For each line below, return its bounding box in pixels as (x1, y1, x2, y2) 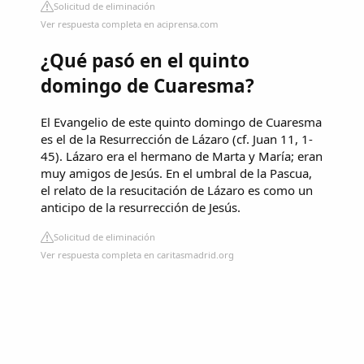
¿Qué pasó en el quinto (41, 48, 249, 74)
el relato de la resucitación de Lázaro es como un (41, 181, 313, 198)
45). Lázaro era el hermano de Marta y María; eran (41, 147, 323, 164)
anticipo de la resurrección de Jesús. (41, 198, 240, 215)
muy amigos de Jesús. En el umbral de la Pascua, (41, 164, 312, 181)
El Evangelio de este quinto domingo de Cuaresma (41, 113, 322, 130)
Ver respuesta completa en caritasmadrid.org (41, 248, 234, 261)
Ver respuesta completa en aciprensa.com (41, 17, 219, 30)
